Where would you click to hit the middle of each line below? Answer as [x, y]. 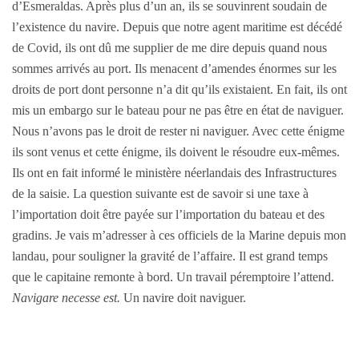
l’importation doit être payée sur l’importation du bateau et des [168, 215]
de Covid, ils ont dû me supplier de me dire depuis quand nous [169, 48]
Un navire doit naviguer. [185, 298]
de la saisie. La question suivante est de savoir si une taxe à [160, 194]
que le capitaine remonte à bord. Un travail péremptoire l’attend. [173, 277]
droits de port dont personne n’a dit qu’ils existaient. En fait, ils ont [179, 90]
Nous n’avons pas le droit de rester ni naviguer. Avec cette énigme [178, 131]
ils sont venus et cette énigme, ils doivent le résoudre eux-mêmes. [176, 152]
